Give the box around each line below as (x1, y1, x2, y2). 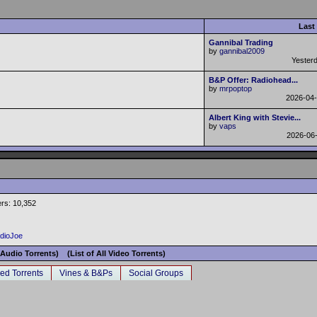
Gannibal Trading (209, 38, 273, 47)
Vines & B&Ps (59, 268, 113, 278)
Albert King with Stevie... (209, 113, 301, 122)
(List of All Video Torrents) (67, 249, 166, 258)
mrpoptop (219, 84, 252, 93)
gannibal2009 (219, 47, 265, 55)
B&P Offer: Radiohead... (209, 76, 298, 84)
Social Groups (129, 268, 183, 278)
